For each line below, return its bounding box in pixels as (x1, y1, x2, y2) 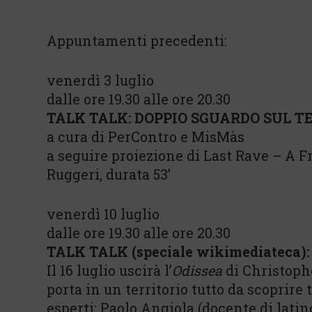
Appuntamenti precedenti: (47, 31, 227, 49)
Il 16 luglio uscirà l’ (47, 261, 172, 279)
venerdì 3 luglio (47, 71, 154, 89)
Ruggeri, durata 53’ (47, 165, 171, 183)
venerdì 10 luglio (47, 205, 159, 223)
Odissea (172, 261, 222, 279)
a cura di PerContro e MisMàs (47, 127, 244, 146)
